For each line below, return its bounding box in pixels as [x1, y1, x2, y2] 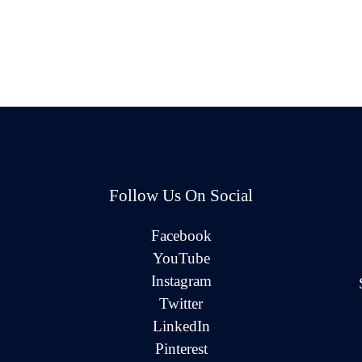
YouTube [152, 249, 210, 267]
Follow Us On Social [109, 185, 253, 205]
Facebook [150, 226, 212, 244]
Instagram [150, 271, 212, 289]
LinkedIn [152, 317, 210, 335]
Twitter [159, 294, 203, 312]
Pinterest [154, 339, 208, 357]
